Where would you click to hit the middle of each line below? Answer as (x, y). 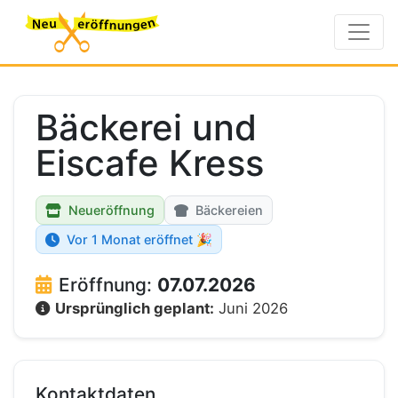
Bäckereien (229, 210)
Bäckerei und (146, 127)
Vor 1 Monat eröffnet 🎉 (139, 239)
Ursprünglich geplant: (135, 308)
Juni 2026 (251, 308)
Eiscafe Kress (150, 163)
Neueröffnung (111, 210)
